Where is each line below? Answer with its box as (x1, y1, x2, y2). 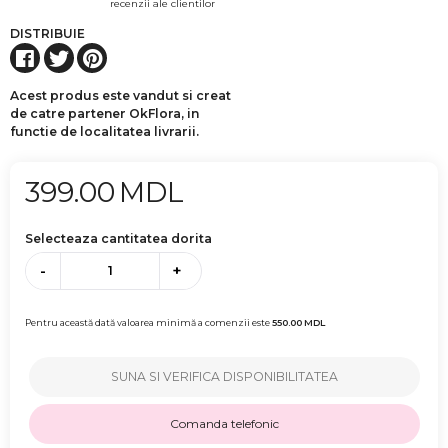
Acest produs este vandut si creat (10, 88, 231, 104)
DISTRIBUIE (10, 26, 85, 42)
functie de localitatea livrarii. (10, 124, 199, 140)
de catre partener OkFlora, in (10, 106, 199, 122)
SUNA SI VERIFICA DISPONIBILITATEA (110, 368, 338, 384)
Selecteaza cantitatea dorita (25, 231, 212, 247)
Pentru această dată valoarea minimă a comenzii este (25, 316, 272, 328)
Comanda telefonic (169, 415, 279, 431)
